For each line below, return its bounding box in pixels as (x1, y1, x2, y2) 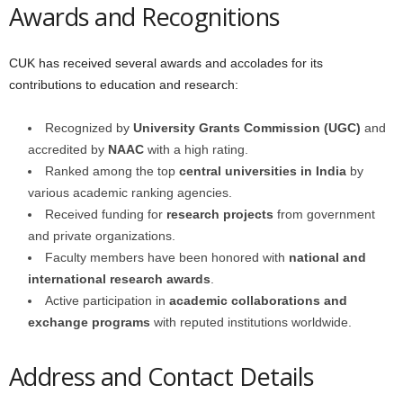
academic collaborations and (169, 292, 347, 308)
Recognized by (45, 120, 133, 135)
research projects (166, 206, 273, 221)
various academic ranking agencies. (28, 184, 232, 200)
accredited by (28, 141, 108, 157)
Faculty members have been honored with (45, 249, 289, 264)
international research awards (28, 271, 210, 286)
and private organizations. (28, 228, 175, 243)
